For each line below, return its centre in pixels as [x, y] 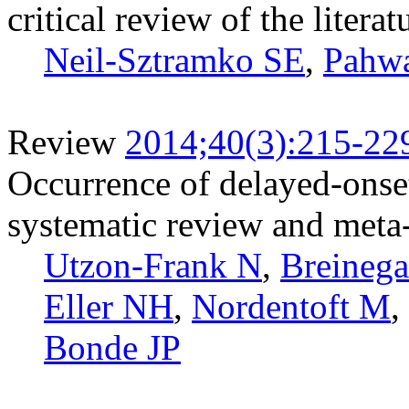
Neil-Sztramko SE [174, 59]
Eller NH [109, 306]
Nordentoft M [291, 306]
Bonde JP [112, 347]
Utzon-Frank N [153, 265]
